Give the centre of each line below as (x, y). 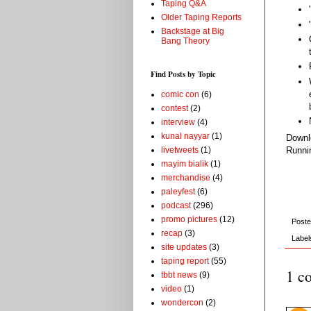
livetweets (180, 150)
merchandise (186, 177)
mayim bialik (185, 163)
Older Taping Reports (201, 17)
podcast (176, 205)
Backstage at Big (193, 31)
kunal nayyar (185, 136)
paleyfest (178, 191)
